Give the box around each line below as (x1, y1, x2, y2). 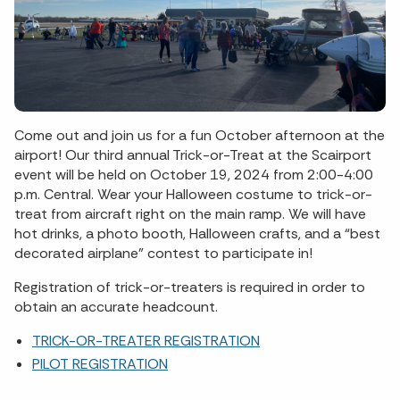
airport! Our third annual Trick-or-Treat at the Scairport (14, 146, 371, 164)
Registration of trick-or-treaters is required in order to (14, 278, 365, 296)
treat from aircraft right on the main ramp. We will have (14, 204, 366, 223)
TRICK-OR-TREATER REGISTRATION (32, 331, 260, 350)
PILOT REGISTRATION (32, 354, 168, 373)
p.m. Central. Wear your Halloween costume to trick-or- (14, 185, 372, 204)
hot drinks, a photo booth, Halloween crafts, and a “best (14, 224, 380, 243)
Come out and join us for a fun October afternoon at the (14, 126, 385, 145)
